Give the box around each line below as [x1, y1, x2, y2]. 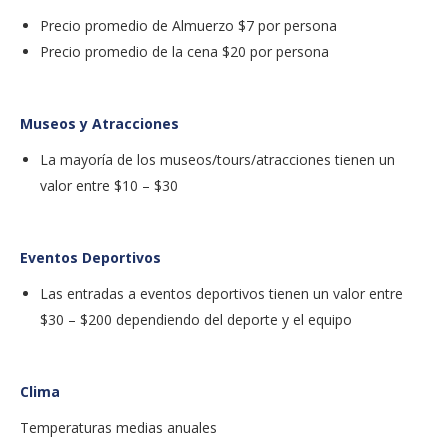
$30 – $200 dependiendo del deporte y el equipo [40, 309, 352, 329]
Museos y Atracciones [20, 113, 179, 133]
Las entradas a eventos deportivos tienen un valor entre [40, 283, 403, 303]
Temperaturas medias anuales [20, 417, 217, 437]
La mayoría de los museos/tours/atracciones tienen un [40, 149, 395, 169]
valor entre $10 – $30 [40, 175, 178, 195]
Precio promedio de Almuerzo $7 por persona [40, 15, 337, 35]
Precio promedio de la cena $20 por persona [40, 41, 329, 61]
